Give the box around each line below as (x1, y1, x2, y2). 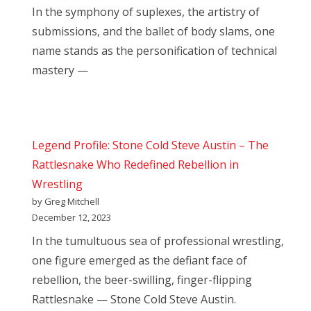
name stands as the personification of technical (32, 43, 277, 59)
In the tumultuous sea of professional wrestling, (32, 233, 284, 249)
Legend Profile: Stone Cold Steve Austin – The (32, 137, 269, 153)
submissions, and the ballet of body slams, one (32, 24, 275, 40)
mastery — (32, 62, 88, 78)
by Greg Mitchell (32, 195, 99, 208)
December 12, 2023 (32, 211, 111, 224)
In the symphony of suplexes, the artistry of (32, 4, 260, 20)
